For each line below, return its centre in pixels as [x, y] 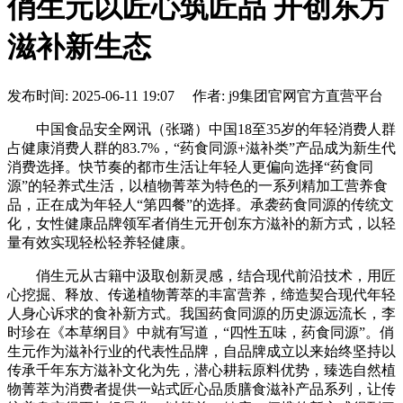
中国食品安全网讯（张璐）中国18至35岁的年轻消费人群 [201, 129]
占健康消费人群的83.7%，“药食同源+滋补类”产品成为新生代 [201, 148]
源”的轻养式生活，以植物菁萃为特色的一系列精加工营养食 [197, 185]
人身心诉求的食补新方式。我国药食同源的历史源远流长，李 [201, 313]
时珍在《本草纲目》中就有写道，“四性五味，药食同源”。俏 [201, 332]
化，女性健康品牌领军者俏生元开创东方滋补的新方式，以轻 [201, 223]
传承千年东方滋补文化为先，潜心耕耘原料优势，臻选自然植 [201, 370]
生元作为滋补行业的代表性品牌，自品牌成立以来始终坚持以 [201, 351]
